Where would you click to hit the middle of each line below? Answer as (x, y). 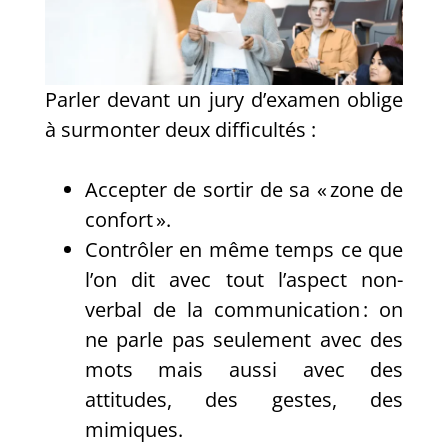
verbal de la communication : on (244, 310)
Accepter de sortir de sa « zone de (244, 190)
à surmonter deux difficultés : (180, 130)
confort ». (127, 220)
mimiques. (133, 430)
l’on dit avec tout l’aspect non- (244, 280)
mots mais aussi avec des (244, 370)
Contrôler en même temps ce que (244, 250)
